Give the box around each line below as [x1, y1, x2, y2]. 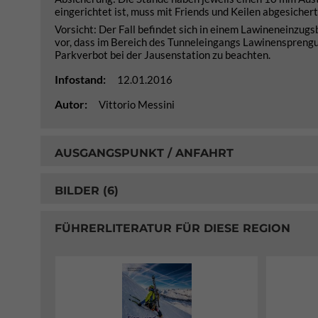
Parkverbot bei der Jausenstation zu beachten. [55, 48, 270, 61]
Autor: [55, 97, 89, 111]
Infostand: [55, 72, 108, 86]
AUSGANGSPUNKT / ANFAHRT [55, 146, 234, 160]
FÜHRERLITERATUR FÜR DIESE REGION [55, 221, 290, 235]
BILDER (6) [55, 183, 119, 197]
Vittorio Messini [99, 98, 175, 111]
